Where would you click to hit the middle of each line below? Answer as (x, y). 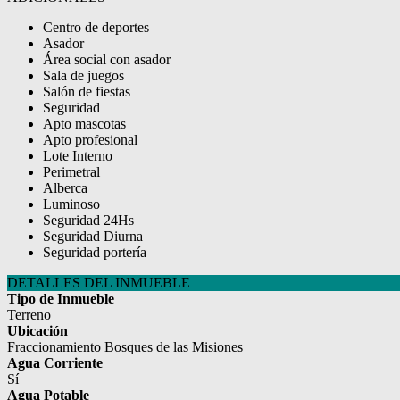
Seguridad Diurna (93, 237)
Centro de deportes (96, 28)
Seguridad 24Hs (88, 221)
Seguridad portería (95, 253)
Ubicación (37, 331)
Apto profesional (90, 140)
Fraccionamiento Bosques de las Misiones (125, 347)
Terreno (29, 315)
